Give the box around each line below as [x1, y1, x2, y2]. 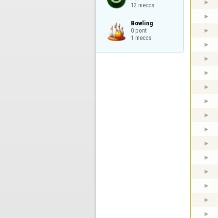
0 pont [130, 26, 147, 34]
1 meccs [130, 34, 151, 41]
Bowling [130, 19, 153, 27]
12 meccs [130, 1, 154, 9]
